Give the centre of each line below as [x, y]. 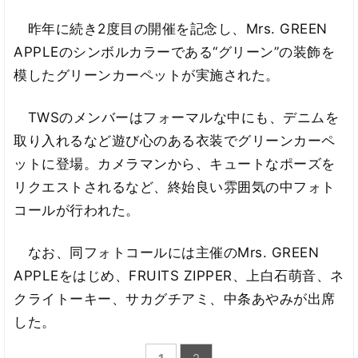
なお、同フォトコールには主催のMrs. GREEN [167, 252]
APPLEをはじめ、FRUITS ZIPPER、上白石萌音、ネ [179, 275]
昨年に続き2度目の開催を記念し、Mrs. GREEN [171, 29]
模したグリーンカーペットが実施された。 [147, 76]
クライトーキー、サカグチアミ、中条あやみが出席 [175, 298]
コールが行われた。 [77, 210]
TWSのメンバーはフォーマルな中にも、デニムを [177, 117]
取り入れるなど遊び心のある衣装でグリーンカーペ [175, 140]
